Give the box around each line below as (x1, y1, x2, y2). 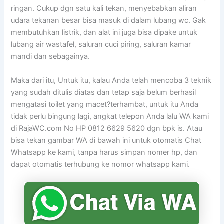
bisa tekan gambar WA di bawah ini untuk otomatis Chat (11, 135, 202, 145)
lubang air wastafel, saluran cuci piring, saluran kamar (11, 40, 191, 49)
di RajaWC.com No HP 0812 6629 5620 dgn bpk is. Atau (11, 123, 203, 133)
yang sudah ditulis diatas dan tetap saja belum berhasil (11, 87, 196, 97)
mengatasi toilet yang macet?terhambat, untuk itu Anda (11, 99, 199, 109)
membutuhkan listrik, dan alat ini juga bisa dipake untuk (11, 28, 198, 37)
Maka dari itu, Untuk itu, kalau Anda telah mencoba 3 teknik (11, 75, 212, 85)
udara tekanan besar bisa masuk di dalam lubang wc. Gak (11, 16, 206, 25)
